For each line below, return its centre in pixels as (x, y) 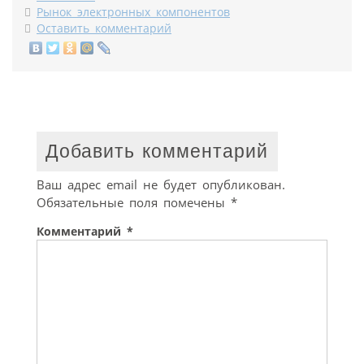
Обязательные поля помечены (134, 202)
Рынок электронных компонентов (133, 13)
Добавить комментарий (157, 152)
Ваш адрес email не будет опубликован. (161, 184)
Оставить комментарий (104, 29)
